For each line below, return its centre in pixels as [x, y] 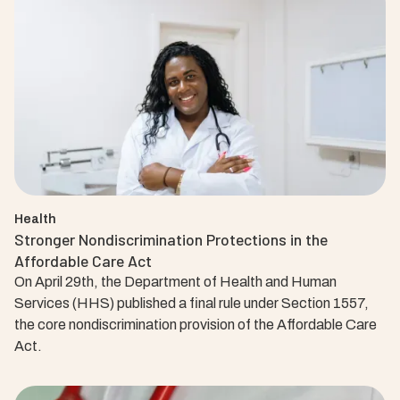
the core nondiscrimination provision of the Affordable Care [196, 325]
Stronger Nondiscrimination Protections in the [171, 239]
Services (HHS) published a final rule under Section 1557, [192, 303]
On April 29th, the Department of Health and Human [175, 282]
